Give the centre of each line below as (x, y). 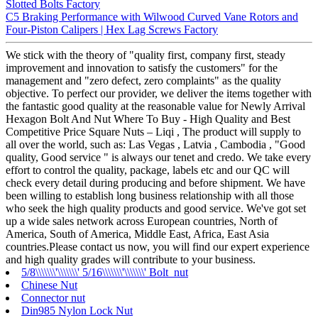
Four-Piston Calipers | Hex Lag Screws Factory (112, 30)
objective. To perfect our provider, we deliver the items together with (159, 94)
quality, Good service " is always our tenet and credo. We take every (158, 158)
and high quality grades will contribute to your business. (131, 260)
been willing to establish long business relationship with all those (150, 196)
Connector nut (53, 298)
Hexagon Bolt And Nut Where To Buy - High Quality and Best (148, 119)
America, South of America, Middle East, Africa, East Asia (137, 234)
